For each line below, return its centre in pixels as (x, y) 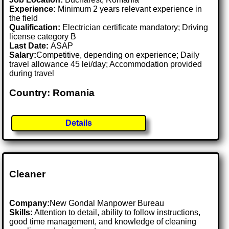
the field (24, 18)
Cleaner (28, 174)
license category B (43, 36)
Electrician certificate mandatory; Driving (134, 27)
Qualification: (35, 27)
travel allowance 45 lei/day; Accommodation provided (106, 64)
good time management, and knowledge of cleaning (103, 222)
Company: (30, 203)
